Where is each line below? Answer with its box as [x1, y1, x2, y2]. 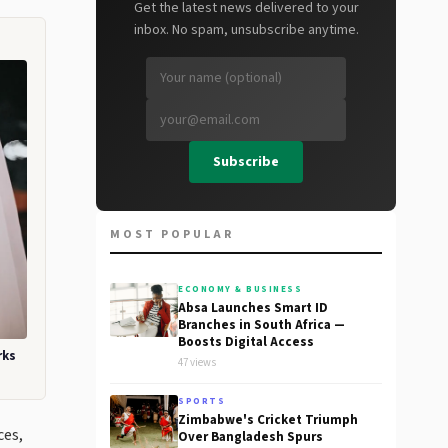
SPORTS [178, 395, 225, 408]
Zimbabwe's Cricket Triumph [178, 411, 358, 429]
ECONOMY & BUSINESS [178, 283, 302, 296]
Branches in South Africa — [178, 316, 345, 334]
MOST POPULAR [110, 226, 234, 243]
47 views [178, 355, 216, 370]
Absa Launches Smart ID [178, 299, 328, 317]
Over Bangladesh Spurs [178, 428, 323, 446]
